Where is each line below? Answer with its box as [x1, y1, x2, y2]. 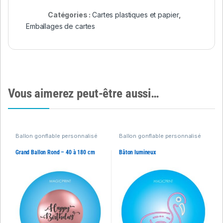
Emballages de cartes [26, 22, 96, 31]
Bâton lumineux [118, 148, 156, 156]
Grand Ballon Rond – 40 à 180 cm [15, 148, 95, 156]
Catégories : [47, 10, 93, 19]
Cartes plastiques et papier [92, 10, 179, 19]
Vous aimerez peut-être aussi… [8, 86, 159, 101]
